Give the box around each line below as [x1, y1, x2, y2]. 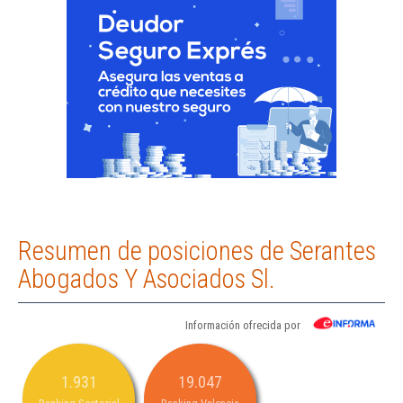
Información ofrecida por [185, 318, 300, 333]
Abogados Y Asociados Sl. [18, 264, 275, 295]
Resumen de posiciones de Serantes [18, 236, 376, 267]
